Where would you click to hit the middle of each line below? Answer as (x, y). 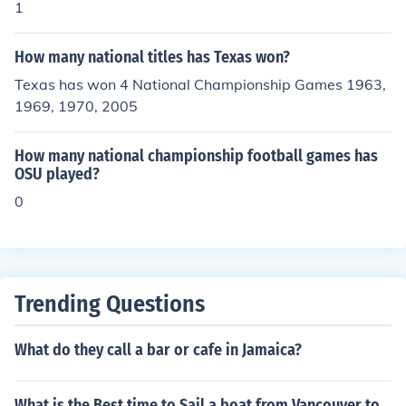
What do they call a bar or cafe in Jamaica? (158, 350)
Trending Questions (110, 304)
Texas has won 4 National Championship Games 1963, (200, 84)
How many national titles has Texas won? (152, 57)
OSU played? (57, 174)
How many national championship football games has (196, 156)
